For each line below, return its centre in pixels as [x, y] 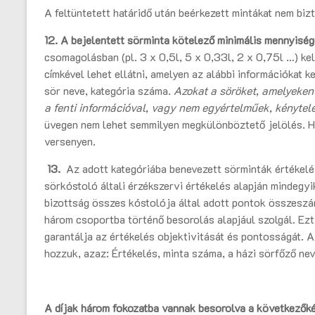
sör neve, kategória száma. [109, 91]
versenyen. [70, 141]
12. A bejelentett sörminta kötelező [131, 40]
